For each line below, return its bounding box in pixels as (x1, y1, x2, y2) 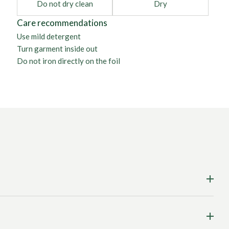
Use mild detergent (16, 32, 81, 41)
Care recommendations (16, 17, 107, 28)
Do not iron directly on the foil (16, 56, 120, 65)
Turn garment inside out (16, 44, 98, 53)
